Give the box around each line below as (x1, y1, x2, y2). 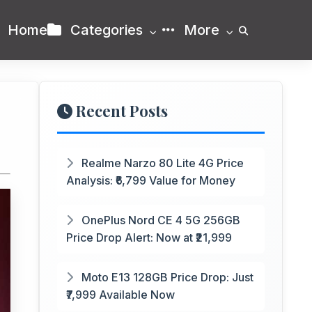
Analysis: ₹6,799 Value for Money (66, 173, 235, 187)
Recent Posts (72, 100, 168, 121)
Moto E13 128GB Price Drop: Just (79, 270, 253, 284)
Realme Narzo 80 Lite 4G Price (79, 156, 244, 170)
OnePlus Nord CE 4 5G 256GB (79, 213, 240, 227)
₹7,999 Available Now (66, 288, 175, 302)
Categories (67, 22, 146, 38)
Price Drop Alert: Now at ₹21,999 (66, 231, 232, 244)
